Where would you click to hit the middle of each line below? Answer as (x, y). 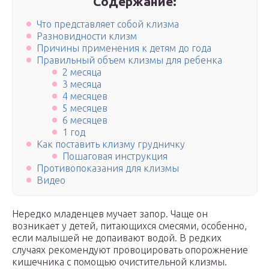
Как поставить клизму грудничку (111, 144)
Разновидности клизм (87, 36)
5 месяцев (85, 108)
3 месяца (82, 84)
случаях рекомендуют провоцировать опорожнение (130, 250)
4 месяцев (85, 96)
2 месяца (82, 72)
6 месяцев (85, 120)
